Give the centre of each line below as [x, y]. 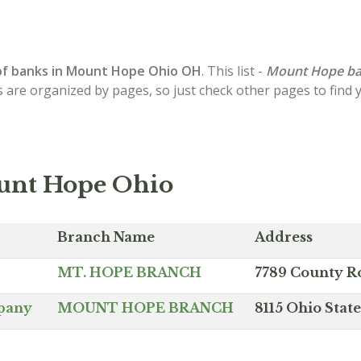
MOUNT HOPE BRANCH [145, 308]
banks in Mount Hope [78, 71]
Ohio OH [175, 71]
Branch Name [106, 237]
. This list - [234, 71]
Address [284, 237]
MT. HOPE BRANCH [129, 272]
